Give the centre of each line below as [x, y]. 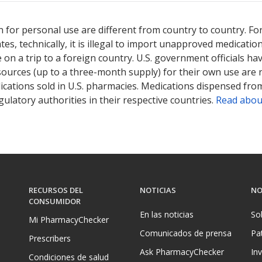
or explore [235, 14]
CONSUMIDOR [55, 201]
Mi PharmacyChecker [69, 219]
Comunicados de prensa [186, 233]
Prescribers [50, 239]
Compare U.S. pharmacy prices [156, 14]
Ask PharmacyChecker [182, 251]
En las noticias [167, 214]
